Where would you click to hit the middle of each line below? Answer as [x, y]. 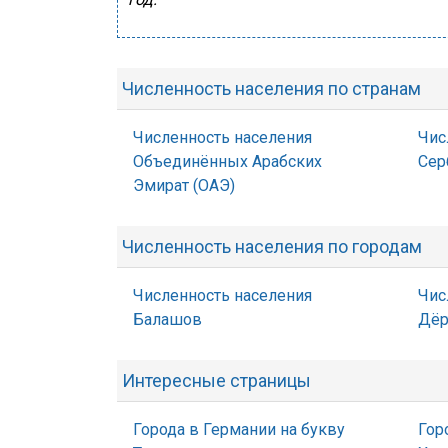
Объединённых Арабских [227, 161]
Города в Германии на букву [239, 429]
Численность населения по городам [272, 246]
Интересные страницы [216, 380]
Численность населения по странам [271, 88]
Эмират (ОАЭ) [184, 185]
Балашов [167, 319]
